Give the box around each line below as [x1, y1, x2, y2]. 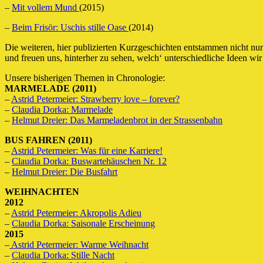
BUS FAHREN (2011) [5, 134, 92, 145]
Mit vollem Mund [12, 2, 79, 12]
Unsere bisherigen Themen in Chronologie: [5, 72, 165, 83]
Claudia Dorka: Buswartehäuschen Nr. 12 [12, 156, 167, 166]
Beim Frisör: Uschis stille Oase [12, 22, 129, 32]
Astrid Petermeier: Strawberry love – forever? [11, 93, 180, 104]
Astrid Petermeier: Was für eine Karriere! [11, 145, 163, 156]
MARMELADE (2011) [5, 83, 96, 93]
